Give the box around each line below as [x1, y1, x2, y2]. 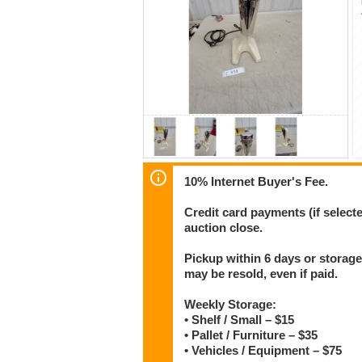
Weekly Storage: [184, 297, 277, 311]
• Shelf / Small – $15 [184, 313, 295, 326]
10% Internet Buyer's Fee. [184, 175, 329, 188]
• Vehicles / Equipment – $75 [184, 343, 343, 357]
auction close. [184, 221, 263, 234]
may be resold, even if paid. [184, 267, 339, 280]
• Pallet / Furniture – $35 [184, 328, 318, 342]
